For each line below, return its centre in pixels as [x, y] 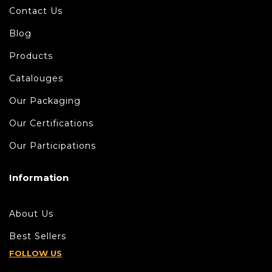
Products [31, 56]
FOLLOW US [36, 253]
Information [39, 177]
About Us [31, 213]
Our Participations [53, 145]
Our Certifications [51, 123]
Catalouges [36, 78]
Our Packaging [45, 100]
